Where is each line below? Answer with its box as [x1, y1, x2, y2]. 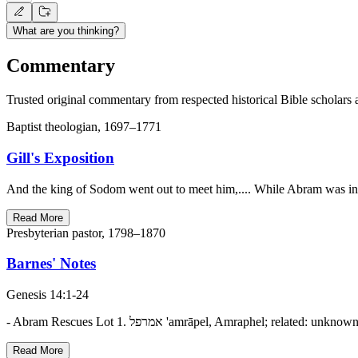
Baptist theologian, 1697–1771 [6, 120, 161, 134]
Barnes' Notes [6, 255, 96, 272]
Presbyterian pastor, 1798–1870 [6, 225, 165, 240]
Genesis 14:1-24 [6, 288, 89, 302]
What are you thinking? [13, 25, 119, 38]
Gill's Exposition [6, 149, 114, 166]
